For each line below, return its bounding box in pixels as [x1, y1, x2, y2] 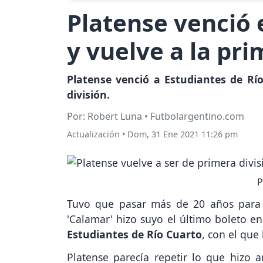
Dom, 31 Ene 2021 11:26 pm [127, 129, 238, 140]
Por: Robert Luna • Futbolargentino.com [67, 110, 244, 123]
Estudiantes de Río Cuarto [67, 227, 202, 242]
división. [67, 87, 110, 102]
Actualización [67, 129, 120, 140]
